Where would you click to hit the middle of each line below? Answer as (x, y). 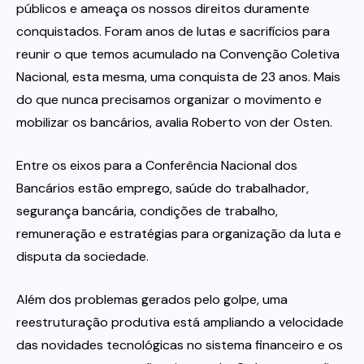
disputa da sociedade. (82, 257)
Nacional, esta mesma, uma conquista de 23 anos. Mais (178, 77)
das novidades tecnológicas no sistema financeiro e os (180, 345)
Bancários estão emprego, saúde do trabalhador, (162, 188)
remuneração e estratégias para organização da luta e (179, 234)
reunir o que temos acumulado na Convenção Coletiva (178, 54)
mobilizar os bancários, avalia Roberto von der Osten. (174, 123)
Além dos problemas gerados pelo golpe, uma (152, 300)
